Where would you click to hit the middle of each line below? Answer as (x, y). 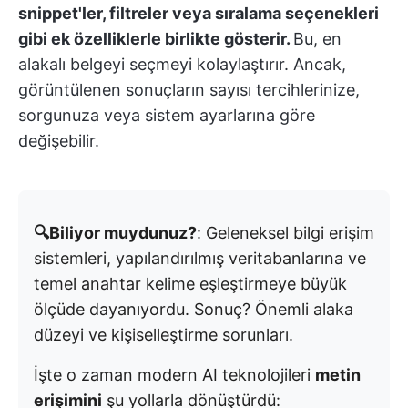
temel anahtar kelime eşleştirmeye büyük (190, 284)
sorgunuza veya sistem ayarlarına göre (167, 115)
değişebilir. (59, 141)
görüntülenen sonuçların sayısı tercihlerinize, (189, 90)
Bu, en (317, 39)
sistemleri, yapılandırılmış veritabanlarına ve (200, 258)
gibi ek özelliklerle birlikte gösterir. (156, 39)
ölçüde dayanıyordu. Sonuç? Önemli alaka (194, 309)
